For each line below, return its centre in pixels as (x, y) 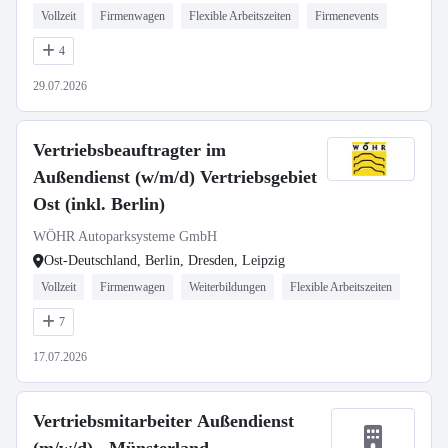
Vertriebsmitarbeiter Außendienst (163, 421)
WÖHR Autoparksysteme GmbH (125, 236)
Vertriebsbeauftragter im (129, 150)
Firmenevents (347, 16)
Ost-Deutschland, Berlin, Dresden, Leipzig (164, 260)
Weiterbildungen (227, 287)
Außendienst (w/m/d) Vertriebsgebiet (175, 177)
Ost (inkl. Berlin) (99, 204)
